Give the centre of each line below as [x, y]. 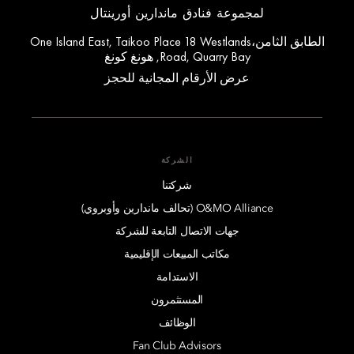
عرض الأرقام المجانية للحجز [177, 77]
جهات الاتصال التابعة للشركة [177, 231]
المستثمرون [177, 300]
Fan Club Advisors [177, 346]
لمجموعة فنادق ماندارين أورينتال [177, 13]
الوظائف [177, 323]
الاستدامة [177, 277]
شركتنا [177, 185]
